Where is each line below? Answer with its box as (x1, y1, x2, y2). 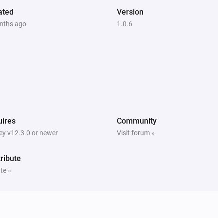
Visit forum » (117, 128, 155, 137)
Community (117, 116, 157, 126)
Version (117, 7, 144, 17)
